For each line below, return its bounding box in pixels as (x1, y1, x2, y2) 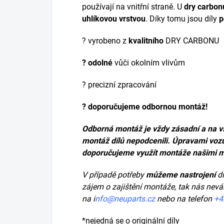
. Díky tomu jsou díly (145, 14, 217, 24)
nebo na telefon (155, 194, 214, 204)
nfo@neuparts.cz (95, 194, 155, 204)
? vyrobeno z (82, 36, 128, 46)
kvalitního (128, 36, 165, 46)
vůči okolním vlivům (112, 58, 185, 68)
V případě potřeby (82, 170, 146, 180)
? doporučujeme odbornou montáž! (82, 102, 207, 112)
